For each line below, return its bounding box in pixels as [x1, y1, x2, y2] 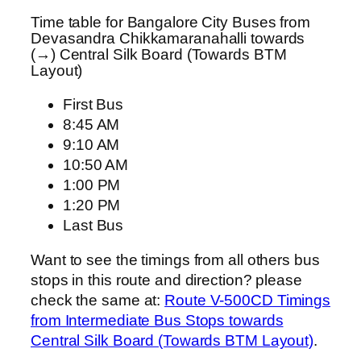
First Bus [63, 95, 124, 113]
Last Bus [63, 216, 124, 234]
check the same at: [31, 292, 165, 309]
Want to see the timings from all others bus [31, 251, 320, 269]
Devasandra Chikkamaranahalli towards [31, 30, 305, 48]
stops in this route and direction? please [31, 272, 302, 289]
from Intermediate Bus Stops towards [31, 312, 284, 330]
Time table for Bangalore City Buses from [31, 14, 310, 31]
